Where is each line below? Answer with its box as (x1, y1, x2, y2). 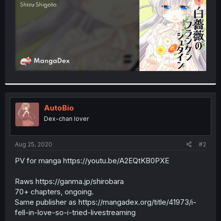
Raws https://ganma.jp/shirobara (15, 176, 124, 186)
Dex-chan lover (44, 115, 89, 123)
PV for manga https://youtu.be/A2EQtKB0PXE (15, 155, 169, 165)
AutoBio (44, 103, 74, 113)
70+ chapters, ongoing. (15, 186, 94, 196)
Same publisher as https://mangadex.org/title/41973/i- (15, 197, 196, 207)
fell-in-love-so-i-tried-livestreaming (15, 207, 136, 217)
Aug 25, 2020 (15, 140, 52, 148)
